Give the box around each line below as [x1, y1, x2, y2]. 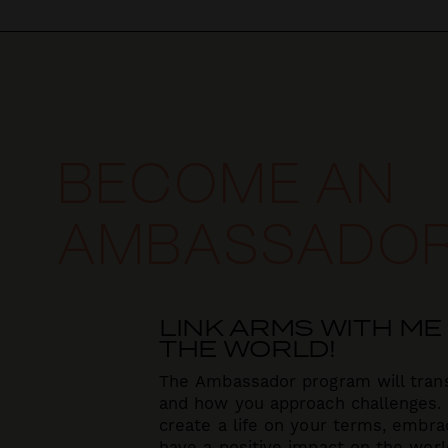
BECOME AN [55, 160, 396, 216]
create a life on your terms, [158, 415, 393, 437]
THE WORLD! [158, 331, 336, 364]
